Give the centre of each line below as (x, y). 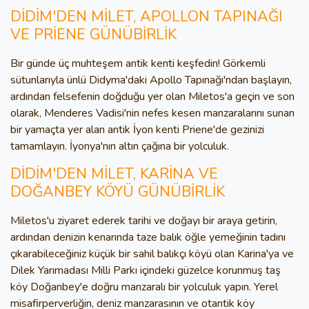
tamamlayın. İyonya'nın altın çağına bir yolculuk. (120, 146)
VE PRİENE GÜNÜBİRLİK (93, 34)
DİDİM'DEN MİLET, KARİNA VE (114, 174)
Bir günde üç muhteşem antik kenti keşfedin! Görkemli (138, 63)
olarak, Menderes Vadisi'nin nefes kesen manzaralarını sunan (152, 113)
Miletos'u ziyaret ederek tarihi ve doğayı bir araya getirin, (144, 221)
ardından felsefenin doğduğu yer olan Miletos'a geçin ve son (152, 97)
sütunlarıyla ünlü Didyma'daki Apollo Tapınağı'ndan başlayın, (151, 80)
